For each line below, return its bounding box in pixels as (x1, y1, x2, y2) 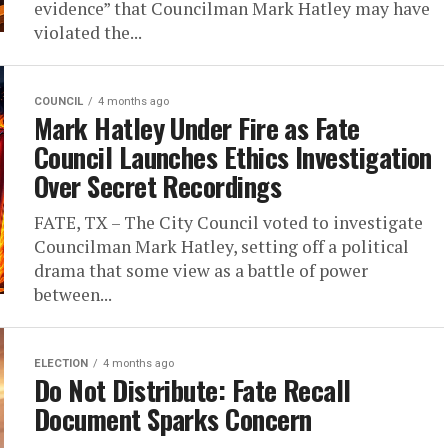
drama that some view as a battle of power (34, 259, 368, 282)
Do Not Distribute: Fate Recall (34, 370, 351, 410)
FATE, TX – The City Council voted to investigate (34, 211, 423, 234)
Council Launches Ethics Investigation (34, 137, 432, 177)
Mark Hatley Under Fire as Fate (34, 108, 360, 148)
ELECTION (34, 357, 88, 370)
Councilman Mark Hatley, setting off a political (34, 235, 409, 258)
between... (34, 283, 112, 306)
